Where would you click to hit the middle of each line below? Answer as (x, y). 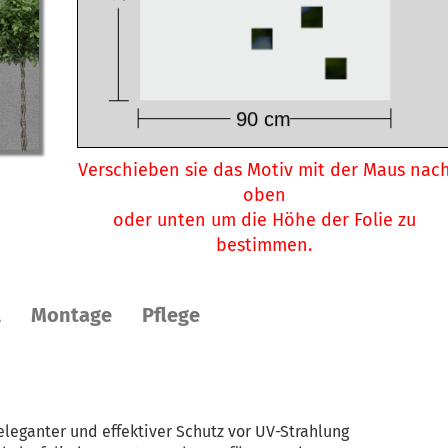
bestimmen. (264, 245)
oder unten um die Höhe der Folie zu (264, 220)
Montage (71, 315)
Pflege (171, 315)
